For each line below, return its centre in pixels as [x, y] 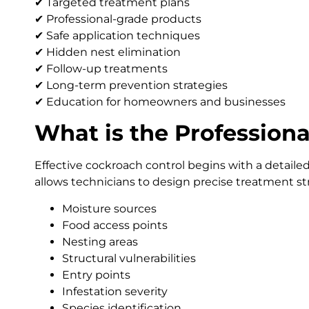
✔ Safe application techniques [117, 35]
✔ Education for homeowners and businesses [160, 101]
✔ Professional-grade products [118, 19]
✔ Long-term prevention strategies [131, 85]
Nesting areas [100, 241]
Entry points [96, 275]
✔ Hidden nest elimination [108, 52]
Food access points [115, 225]
